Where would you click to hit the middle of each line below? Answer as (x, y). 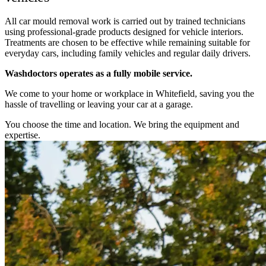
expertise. (23, 135)
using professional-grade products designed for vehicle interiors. (124, 31)
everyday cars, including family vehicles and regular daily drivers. (128, 53)
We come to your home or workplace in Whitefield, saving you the (129, 93)
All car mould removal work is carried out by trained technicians (125, 21)
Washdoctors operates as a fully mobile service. (99, 73)
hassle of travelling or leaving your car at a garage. (99, 104)
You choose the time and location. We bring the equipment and (122, 124)
